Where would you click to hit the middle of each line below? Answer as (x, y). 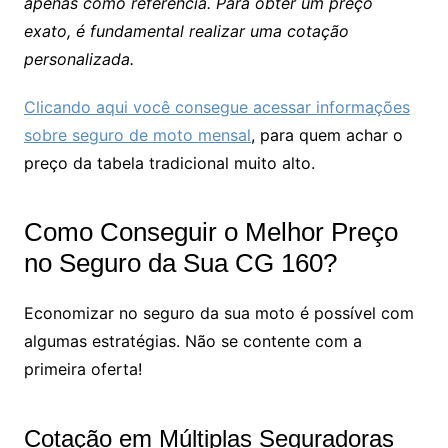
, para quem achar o (326, 134)
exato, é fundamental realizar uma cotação (186, 30)
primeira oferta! (82, 368)
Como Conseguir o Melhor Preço (210, 231)
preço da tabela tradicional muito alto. (169, 162)
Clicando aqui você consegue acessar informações (216, 106)
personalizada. (78, 58)
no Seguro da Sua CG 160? (180, 262)
